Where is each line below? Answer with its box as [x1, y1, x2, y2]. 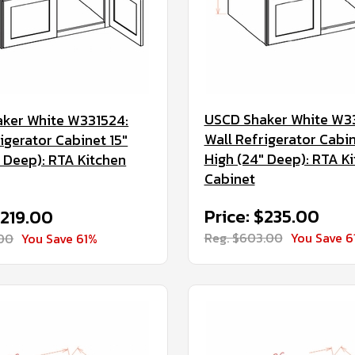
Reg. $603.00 [204, 228, 283, 247]
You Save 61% [21, 229, 98, 248]
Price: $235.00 [204, 204, 319, 230]
